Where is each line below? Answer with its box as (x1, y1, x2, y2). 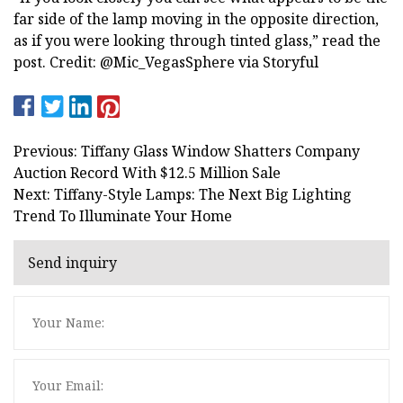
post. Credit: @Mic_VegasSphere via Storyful (13, 51, 318, 72)
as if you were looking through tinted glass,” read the (13, 30, 381, 50)
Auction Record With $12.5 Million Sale (13, 162, 281, 183)
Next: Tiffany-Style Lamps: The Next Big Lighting (13, 184, 352, 204)
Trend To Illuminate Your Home (13, 205, 232, 226)
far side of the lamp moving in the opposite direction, (13, 8, 379, 29)
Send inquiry (28, 253, 117, 273)
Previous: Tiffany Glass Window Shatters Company (13, 140, 360, 161)
